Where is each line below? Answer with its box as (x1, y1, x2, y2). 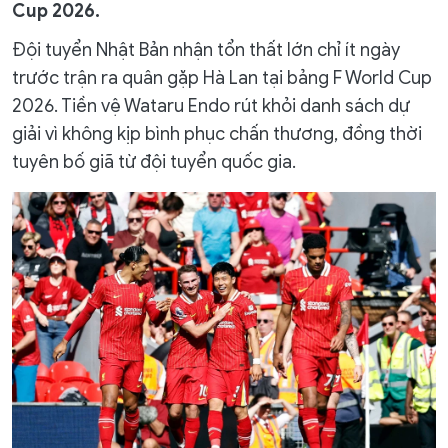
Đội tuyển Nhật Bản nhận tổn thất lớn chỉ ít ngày (12, 39, 400, 61)
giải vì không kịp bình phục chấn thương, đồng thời (12, 123, 422, 145)
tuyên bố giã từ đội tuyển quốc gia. (12, 151, 296, 173)
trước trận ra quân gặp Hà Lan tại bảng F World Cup (12, 67, 432, 89)
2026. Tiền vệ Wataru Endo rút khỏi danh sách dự (12, 95, 410, 117)
